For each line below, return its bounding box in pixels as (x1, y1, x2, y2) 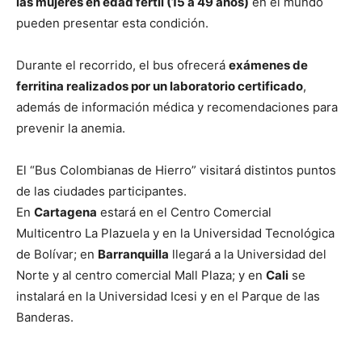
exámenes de (229, 57, 308, 73)
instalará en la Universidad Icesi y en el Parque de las (16, 288, 320, 304)
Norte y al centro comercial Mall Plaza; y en (16, 267, 266, 283)
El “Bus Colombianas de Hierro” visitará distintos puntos (16, 162, 336, 178)
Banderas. (16, 309, 74, 325)
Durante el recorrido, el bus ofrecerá (16, 57, 229, 73)
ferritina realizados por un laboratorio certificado (16, 78, 303, 94)
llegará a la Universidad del (169, 246, 326, 262)
